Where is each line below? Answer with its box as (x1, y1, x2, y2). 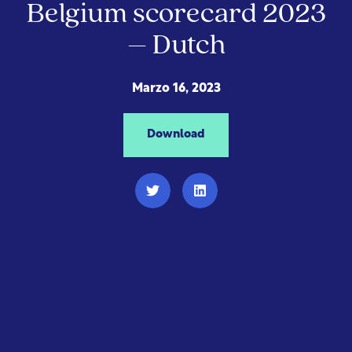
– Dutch (126, 31, 225, 61)
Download (147, 129, 205, 141)
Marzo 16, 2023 (131, 82, 221, 96)
